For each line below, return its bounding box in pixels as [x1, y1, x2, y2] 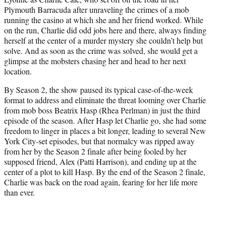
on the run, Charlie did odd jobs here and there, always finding [4, 25, 206, 36]
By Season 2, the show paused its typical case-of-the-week [4, 84, 193, 95]
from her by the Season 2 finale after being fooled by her [4, 146, 186, 157]
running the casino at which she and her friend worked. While [4, 14, 203, 26]
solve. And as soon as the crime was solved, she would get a [4, 45, 198, 56]
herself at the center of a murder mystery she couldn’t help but [4, 35, 203, 46]
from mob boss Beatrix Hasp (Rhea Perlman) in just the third [4, 105, 200, 116]
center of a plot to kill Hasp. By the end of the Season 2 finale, [4, 166, 205, 178]
